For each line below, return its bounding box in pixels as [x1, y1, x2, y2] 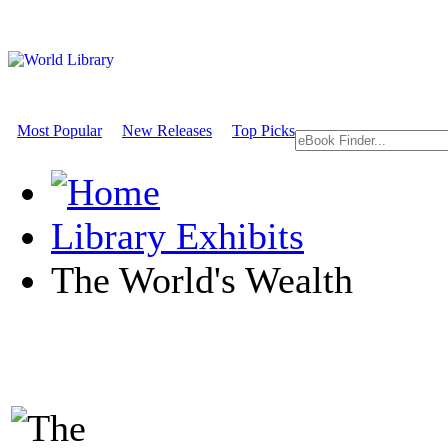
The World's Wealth [51, 259, 353, 301]
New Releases [122, 122, 212, 139]
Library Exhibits [51, 215, 304, 257]
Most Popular [17, 122, 102, 139]
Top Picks [232, 122, 295, 139]
